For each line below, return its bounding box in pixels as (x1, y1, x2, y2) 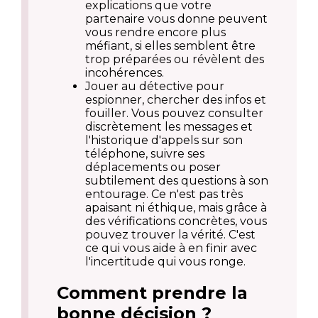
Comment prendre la (57, 282, 248, 303)
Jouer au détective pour (85, 79, 224, 93)
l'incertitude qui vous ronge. (85, 254, 246, 268)
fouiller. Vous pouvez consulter (85, 106, 263, 120)
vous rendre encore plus (85, 25, 226, 39)
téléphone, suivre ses (85, 146, 204, 160)
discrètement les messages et (85, 119, 253, 133)
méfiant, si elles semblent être (85, 38, 256, 53)
